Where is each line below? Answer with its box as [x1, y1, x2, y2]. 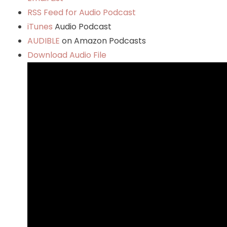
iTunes [27, 20, 55, 32]
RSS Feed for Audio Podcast [27, 6, 136, 18]
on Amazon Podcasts [59, 34, 146, 47]
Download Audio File [27, 49, 106, 61]
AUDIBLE [27, 34, 60, 47]
